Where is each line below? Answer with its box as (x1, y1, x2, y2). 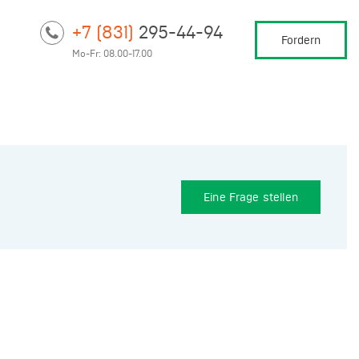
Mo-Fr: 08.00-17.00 (72, 47, 152, 58)
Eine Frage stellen (204, 191, 298, 204)
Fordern (281, 34, 321, 46)
